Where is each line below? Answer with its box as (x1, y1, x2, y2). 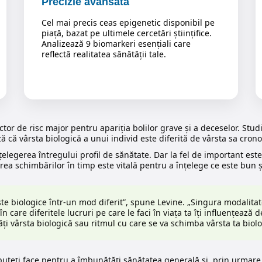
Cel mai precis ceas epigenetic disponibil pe (41, 17, 215, 29)
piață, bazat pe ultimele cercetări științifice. (41, 27, 212, 39)
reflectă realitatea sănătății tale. (41, 49, 166, 60)
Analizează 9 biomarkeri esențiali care (41, 38, 191, 50)
